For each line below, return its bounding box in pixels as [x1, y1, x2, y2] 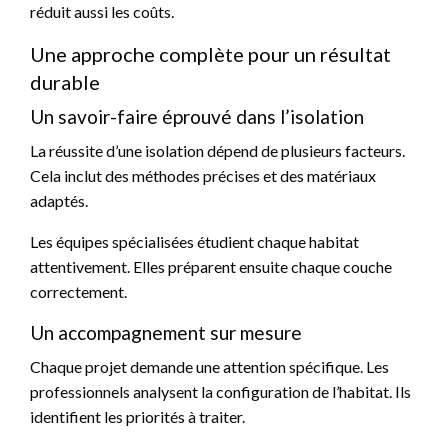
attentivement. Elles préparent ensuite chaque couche [30, 257, 392, 277]
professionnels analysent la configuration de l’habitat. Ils [30, 382, 411, 402]
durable [30, 70, 100, 95]
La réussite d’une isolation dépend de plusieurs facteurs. [30, 141, 405, 161]
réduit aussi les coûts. [30, 2, 174, 22]
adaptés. [30, 191, 88, 211]
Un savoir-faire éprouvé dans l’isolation [30, 105, 364, 129]
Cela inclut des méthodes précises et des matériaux [30, 166, 376, 186]
